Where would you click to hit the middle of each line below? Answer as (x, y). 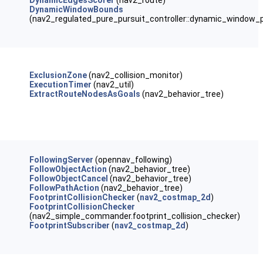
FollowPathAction (64, 188)
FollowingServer (61, 160)
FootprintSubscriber (69, 225)
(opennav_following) (132, 160)
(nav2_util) (112, 85)
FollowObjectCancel (68, 178)
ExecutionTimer (60, 85)
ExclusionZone (58, 75)
